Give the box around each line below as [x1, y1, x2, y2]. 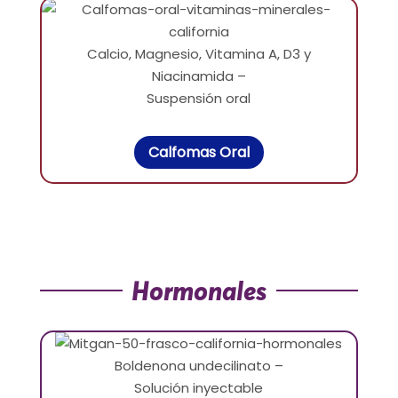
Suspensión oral [147, 89, 251, 108]
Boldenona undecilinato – [114, 355, 283, 375]
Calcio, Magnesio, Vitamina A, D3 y [86, 44, 311, 64]
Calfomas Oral [147, 142, 250, 163]
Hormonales [131, 274, 267, 306]
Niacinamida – [151, 67, 246, 86]
